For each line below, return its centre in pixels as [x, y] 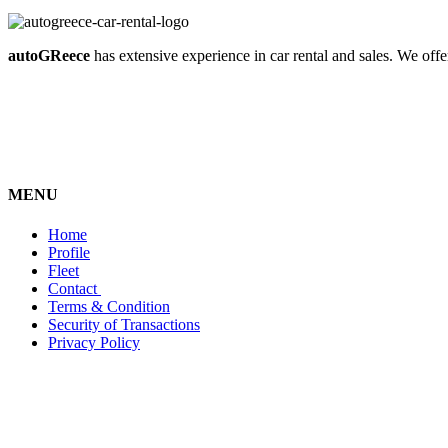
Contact [74, 288]
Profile [69, 252]
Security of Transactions [124, 324]
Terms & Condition [109, 306]
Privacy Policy [94, 342]
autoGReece [49, 56]
